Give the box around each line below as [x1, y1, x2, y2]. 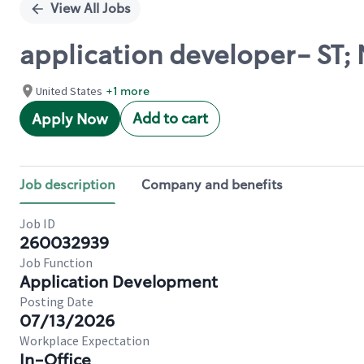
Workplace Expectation [19, 332, 149, 349]
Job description [19, 176, 115, 193]
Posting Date [19, 293, 93, 310]
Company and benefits [141, 176, 283, 193]
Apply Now [32, 110, 108, 129]
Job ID [19, 215, 55, 232]
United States [36, 83, 102, 98]
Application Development [19, 271, 218, 292]
